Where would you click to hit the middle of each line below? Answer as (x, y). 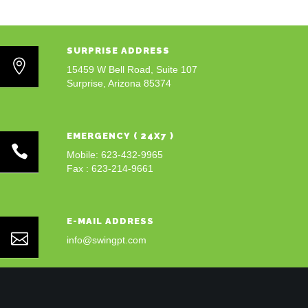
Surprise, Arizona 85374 (119, 83)
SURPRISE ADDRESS (118, 51)
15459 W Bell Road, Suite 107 (132, 69)
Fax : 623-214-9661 (110, 168)
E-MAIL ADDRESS (110, 221)
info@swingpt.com (107, 240)
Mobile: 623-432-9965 (115, 155)
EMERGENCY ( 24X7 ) (120, 136)
